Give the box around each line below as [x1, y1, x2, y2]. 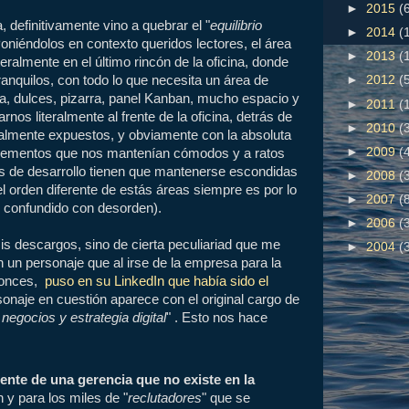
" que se [202, 390, 251, 405]
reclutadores [128, 390, 203, 405]
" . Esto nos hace [166, 310, 267, 326]
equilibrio [210, 18, 262, 34]
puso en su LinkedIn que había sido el [45, 274, 268, 289]
